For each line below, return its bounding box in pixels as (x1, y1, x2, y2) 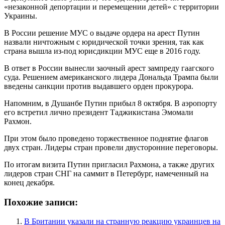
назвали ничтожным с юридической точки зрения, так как (4, 37, 204, 46)
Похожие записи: (4, 196, 78, 207)
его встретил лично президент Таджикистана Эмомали (4, 107, 193, 117)
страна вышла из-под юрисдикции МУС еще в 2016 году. (4, 46, 200, 55)
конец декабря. (4, 178, 55, 187)
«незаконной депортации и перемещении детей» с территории (4, 2, 219, 11)
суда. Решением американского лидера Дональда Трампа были (4, 72, 218, 81)
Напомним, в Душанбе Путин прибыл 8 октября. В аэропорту (4, 98, 217, 107)
